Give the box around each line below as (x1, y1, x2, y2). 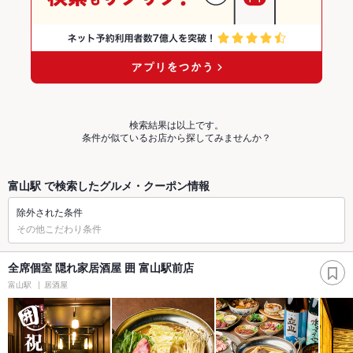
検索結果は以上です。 (129, 117, 224, 132)
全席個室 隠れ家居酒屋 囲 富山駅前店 (8, 259, 194, 276)
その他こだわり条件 (17, 221, 102, 236)
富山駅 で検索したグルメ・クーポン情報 (8, 177, 210, 194)
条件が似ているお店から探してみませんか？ (82, 130, 271, 144)
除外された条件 (17, 205, 83, 219)
